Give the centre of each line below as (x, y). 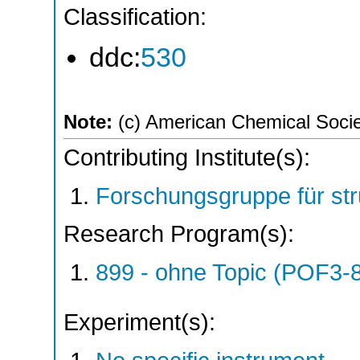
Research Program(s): (179, 234)
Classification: (135, 16)
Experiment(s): (139, 322)
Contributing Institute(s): (187, 158)
